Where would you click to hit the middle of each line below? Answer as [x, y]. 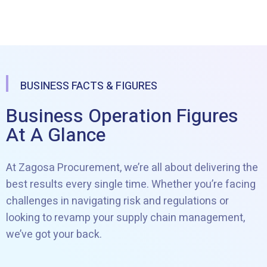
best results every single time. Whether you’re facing [131, 185]
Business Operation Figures [122, 116]
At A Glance [56, 135]
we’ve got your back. [54, 235]
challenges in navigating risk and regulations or [117, 201]
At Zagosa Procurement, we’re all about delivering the [132, 168]
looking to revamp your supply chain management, [125, 218]
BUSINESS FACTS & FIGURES [89, 86]
